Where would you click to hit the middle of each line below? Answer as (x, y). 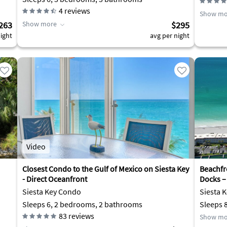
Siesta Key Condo (52, 192)
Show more (40, 24)
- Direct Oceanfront (55, 179)
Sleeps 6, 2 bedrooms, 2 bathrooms (82, 204)
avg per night (170, 35)
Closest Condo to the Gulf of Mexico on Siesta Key (106, 169)
